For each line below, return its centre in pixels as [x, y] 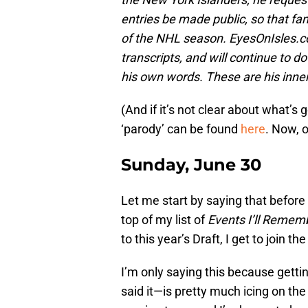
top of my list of [164, 220]
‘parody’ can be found [181, 129]
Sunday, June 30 [191, 165]
